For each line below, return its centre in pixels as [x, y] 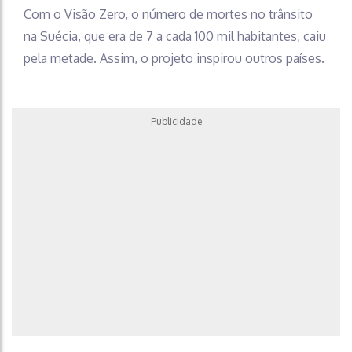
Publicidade [176, 121]
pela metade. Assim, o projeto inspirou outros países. [174, 58]
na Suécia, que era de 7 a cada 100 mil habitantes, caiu [175, 36]
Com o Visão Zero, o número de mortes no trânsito [168, 14]
